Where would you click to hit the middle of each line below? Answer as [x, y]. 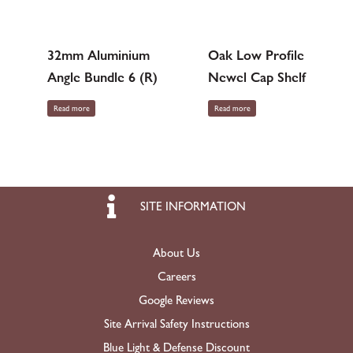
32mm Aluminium [99, 56]
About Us [176, 253]
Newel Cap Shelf [257, 78]
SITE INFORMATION [193, 207]
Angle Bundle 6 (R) [103, 78]
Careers [176, 277]
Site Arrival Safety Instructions [176, 324]
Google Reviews [176, 301]
